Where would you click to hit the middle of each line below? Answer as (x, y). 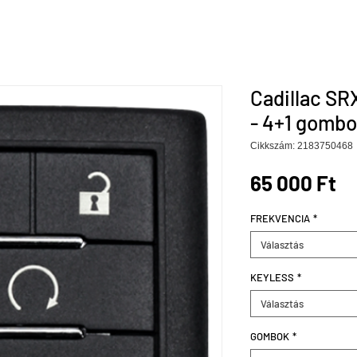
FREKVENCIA (280, 218)
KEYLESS (272, 277)
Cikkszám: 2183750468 (302, 146)
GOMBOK (270, 336)
